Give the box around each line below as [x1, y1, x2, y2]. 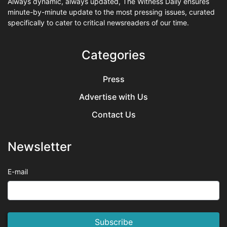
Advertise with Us [79, 92, 148, 102]
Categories [82, 48, 145, 62]
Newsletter [8, 139, 71, 154]
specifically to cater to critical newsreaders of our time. [8, 18, 189, 27]
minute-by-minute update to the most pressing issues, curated [8, 8, 215, 16]
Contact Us [91, 109, 136, 120]
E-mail [8, 167, 28, 176]
